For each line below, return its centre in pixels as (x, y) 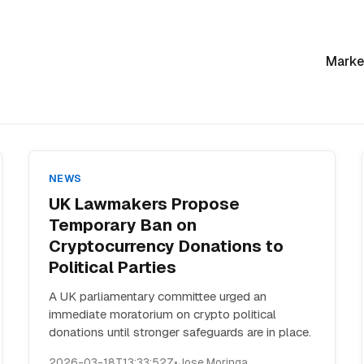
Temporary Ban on (122, 225)
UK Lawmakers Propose (144, 204)
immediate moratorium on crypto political (162, 314)
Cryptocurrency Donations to (166, 246)
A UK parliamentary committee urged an (157, 296)
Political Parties (112, 267)
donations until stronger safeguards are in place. (180, 332)
